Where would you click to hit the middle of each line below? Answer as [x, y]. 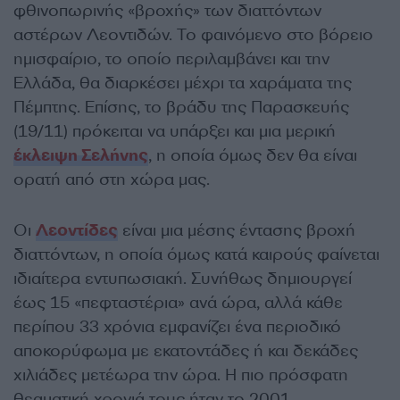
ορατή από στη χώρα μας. [114, 179]
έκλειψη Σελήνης [81, 155]
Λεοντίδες [77, 230]
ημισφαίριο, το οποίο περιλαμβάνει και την [171, 58]
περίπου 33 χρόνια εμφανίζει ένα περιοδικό [177, 326]
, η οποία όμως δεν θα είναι [253, 155]
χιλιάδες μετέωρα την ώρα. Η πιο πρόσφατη [181, 375]
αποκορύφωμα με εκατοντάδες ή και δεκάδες [186, 350]
